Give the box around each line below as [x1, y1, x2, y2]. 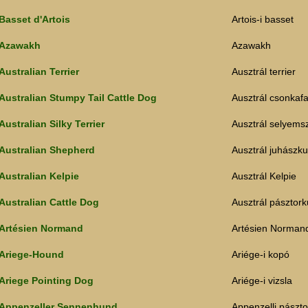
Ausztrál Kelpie [232, 170, 296, 182]
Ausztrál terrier [232, 66, 296, 78]
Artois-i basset [232, 14, 294, 25]
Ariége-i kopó [232, 249, 289, 261]
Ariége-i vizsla [232, 275, 292, 287]
